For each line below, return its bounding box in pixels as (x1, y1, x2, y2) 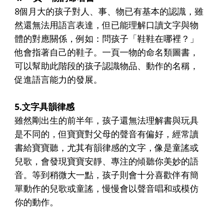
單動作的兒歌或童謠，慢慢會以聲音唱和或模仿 (15, 182, 199, 194)
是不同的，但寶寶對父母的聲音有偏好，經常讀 (15, 127, 199, 140)
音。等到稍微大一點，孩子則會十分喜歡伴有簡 (15, 168, 199, 181)
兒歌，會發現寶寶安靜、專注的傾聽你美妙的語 (15, 155, 199, 167)
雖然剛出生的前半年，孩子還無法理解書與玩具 (15, 114, 199, 126)
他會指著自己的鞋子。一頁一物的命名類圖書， (15, 46, 199, 58)
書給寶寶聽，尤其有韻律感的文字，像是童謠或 (15, 141, 199, 153)
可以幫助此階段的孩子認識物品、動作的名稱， (15, 59, 199, 72)
